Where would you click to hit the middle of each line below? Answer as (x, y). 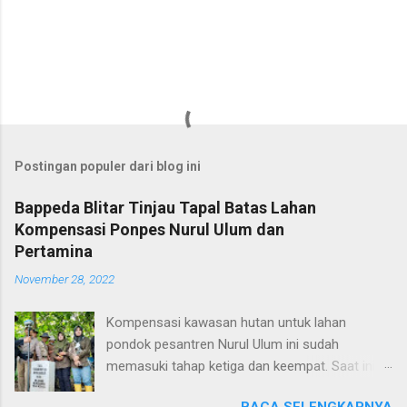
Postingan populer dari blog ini (108, 166)
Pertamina (54, 251)
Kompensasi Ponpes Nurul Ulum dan (149, 229)
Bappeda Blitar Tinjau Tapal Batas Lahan (165, 207)
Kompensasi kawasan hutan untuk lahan (227, 322)
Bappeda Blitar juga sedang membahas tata (236, 387)
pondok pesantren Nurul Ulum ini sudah (223, 344)
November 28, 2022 (65, 278)
